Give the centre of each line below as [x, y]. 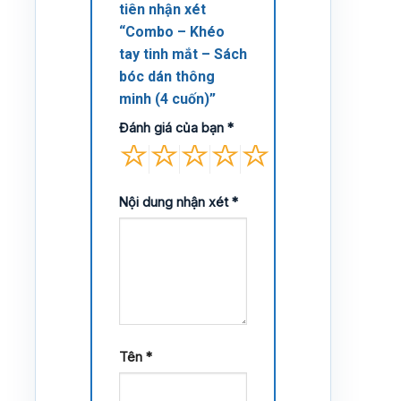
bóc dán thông [167, 76]
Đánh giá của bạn [173, 127]
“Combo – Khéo [172, 31]
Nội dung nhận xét [175, 201]
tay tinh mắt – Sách [183, 54]
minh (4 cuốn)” [169, 98]
